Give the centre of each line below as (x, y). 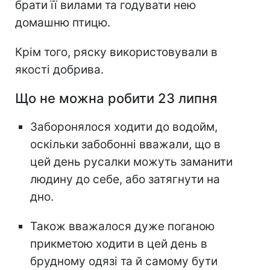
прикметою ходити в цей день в (119, 244)
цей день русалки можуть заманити (131, 162)
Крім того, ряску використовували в (116, 52)
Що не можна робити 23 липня (116, 99)
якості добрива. (59, 70)
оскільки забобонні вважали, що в (125, 145)
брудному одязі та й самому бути (124, 262)
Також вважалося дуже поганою (122, 227)
